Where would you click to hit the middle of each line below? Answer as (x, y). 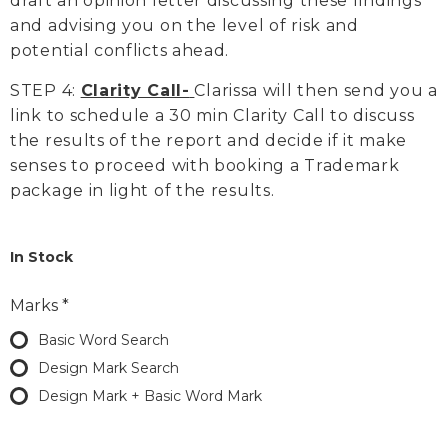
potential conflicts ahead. (120, 51)
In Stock (41, 257)
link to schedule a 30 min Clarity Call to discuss (212, 116)
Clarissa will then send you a (316, 91)
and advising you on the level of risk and (184, 26)
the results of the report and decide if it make (208, 141)
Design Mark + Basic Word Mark (150, 396)
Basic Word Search (103, 340)
